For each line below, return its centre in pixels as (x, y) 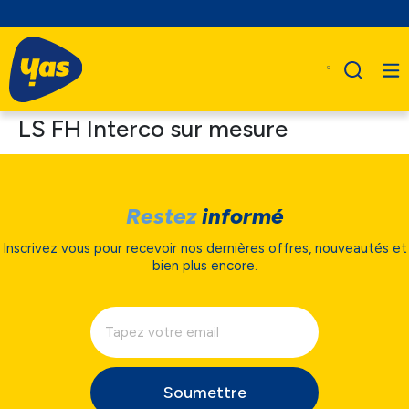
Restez (161, 215)
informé (240, 215)
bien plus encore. (204, 265)
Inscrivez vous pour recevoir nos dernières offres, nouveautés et (204, 248)
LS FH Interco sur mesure (153, 128)
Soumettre (204, 392)
